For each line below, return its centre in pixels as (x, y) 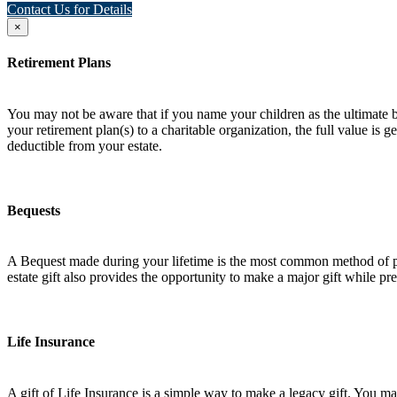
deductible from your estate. (85, 145)
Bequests (34, 210)
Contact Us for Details (70, 10)
